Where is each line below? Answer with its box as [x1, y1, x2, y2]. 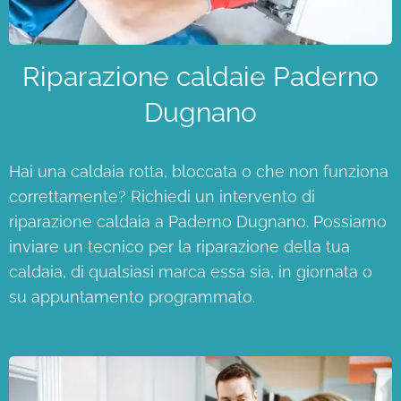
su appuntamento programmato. [9, 286, 255, 306]
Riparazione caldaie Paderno [22, 60, 379, 92]
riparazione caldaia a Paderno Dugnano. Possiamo [9, 211, 387, 231]
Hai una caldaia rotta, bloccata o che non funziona [9, 161, 388, 181]
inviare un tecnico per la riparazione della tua [9, 236, 350, 256]
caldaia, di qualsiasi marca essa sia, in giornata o [9, 261, 372, 281]
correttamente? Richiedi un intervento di [9, 186, 315, 206]
